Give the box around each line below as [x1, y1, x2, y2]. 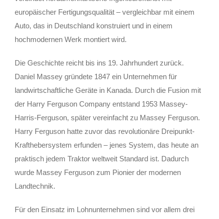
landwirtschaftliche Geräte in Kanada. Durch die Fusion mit [15, 86, 201, 94]
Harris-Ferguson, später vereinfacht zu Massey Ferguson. [15, 113, 200, 122]
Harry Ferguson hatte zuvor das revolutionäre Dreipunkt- [15, 127, 195, 135]
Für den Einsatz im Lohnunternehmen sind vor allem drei [15, 205, 195, 214]
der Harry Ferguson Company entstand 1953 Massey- [15, 99, 188, 108]
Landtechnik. [15, 181, 55, 190]
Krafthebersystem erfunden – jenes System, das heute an [15, 140, 198, 149]
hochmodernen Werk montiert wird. [15, 35, 127, 44]
